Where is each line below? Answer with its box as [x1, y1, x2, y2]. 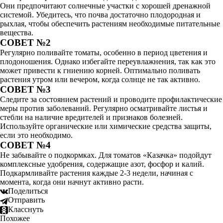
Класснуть [8, 205, 43, 214]
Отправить [8, 196, 45, 205]
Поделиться [8, 187, 48, 195]
